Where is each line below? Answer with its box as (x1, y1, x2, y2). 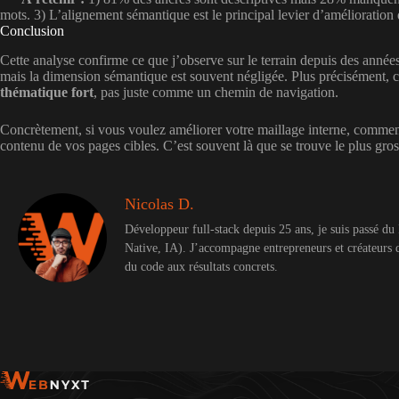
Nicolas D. (125, 194, 194, 213)
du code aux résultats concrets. (125, 259, 278, 273)
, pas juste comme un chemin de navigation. (94, 84, 338, 100)
